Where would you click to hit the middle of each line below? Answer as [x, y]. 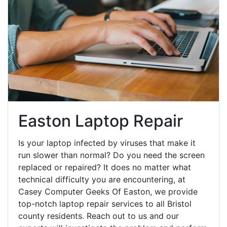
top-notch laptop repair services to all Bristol [105, 204]
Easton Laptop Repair [101, 121]
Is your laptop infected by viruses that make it [107, 143]
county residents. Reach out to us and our [99, 216]
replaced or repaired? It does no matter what [105, 167]
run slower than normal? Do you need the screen [111, 155]
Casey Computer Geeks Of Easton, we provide [108, 192]
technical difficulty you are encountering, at [102, 180]
